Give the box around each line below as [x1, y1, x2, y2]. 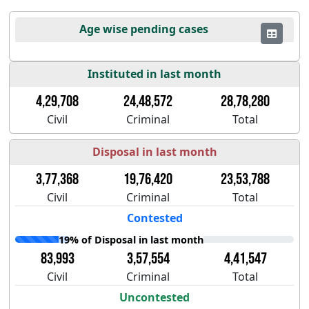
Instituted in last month [88, 66, 221, 82]
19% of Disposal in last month [59, 232, 204, 246]
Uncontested [119, 290, 190, 306]
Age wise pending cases [79, 21, 208, 37]
